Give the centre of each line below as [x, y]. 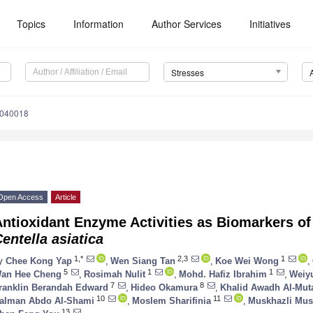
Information [99, 24]
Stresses [187, 73]
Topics [31, 24]
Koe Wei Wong [247, 261]
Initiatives [270, 24]
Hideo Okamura [164, 287]
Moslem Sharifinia [172, 300]
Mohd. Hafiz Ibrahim [223, 274]
